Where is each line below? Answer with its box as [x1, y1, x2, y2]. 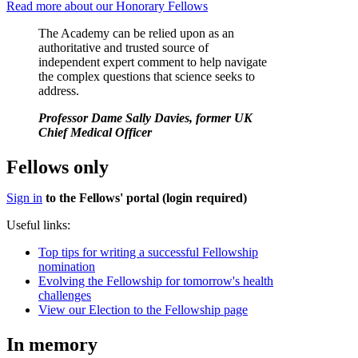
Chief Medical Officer [38, 125, 152, 140]
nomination [38, 260, 95, 274]
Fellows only [6, 157, 109, 178]
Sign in [6, 191, 42, 205]
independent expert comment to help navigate [38, 55, 267, 70]
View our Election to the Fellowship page [38, 303, 248, 317]
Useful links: [6, 218, 70, 233]
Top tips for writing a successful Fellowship [38, 245, 258, 260]
